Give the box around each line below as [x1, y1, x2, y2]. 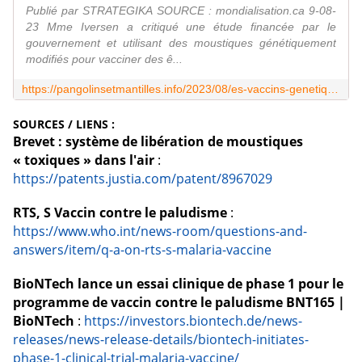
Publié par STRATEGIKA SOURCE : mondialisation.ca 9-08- [26, 4, 336, 18]
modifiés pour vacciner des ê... [26, 53, 183, 66]
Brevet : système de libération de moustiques [13, 133, 303, 151]
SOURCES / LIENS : [13, 116, 115, 133]
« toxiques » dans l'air [13, 151, 158, 170]
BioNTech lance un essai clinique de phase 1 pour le [13, 275, 343, 293]
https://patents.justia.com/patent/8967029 [13, 170, 272, 188]
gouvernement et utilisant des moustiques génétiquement [26, 36, 336, 50]
